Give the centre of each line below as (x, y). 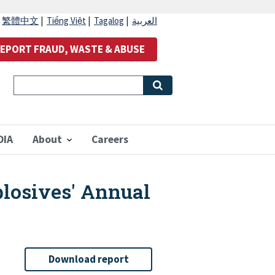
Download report (88, 259)
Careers (110, 139)
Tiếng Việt (66, 21)
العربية (145, 21)
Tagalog (109, 21)
